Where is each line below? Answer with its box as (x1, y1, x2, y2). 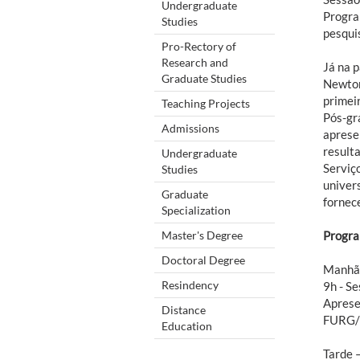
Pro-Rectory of (162, 39, 236, 53)
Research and (162, 55, 228, 69)
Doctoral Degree (162, 252, 245, 267)
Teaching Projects (162, 96, 250, 110)
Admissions (162, 121, 219, 135)
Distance (162, 302, 206, 317)
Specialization (162, 202, 231, 217)
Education (162, 318, 212, 333)
